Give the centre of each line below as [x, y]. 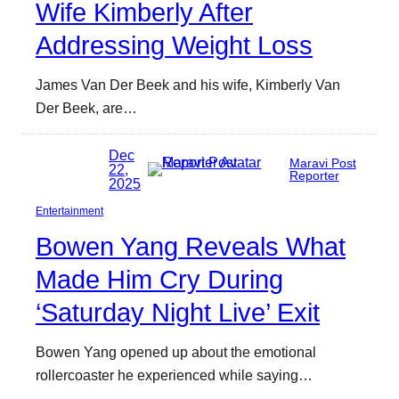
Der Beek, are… [86, 108]
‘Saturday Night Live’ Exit [178, 312]
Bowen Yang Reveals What [191, 246]
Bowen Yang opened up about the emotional [176, 351]
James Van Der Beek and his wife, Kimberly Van [188, 85]
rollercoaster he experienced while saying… [174, 375]
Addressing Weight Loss [174, 46]
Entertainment [69, 211]
